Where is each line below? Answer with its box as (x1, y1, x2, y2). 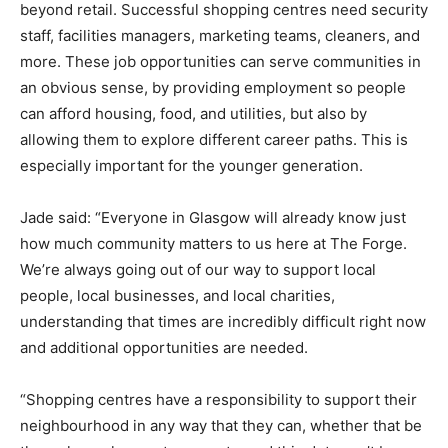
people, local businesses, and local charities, (20, 286, 335, 306)
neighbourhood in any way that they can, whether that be (20, 416, 422, 436)
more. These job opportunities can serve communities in (20, 52, 421, 72)
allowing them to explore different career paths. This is (20, 130, 408, 150)
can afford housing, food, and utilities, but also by (20, 104, 367, 124)
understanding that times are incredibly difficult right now (20, 312, 426, 332)
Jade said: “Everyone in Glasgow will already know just (20, 208, 406, 228)
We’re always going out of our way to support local (20, 260, 376, 280)
